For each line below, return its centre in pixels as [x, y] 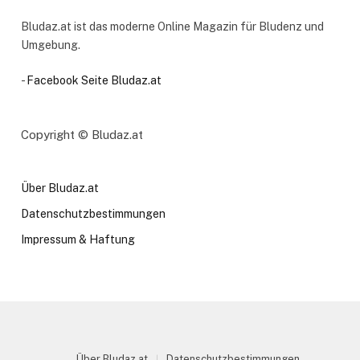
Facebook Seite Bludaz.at [94, 81]
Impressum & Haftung [78, 240]
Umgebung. [51, 45]
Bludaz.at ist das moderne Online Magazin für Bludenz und [172, 27]
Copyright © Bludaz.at [82, 135]
